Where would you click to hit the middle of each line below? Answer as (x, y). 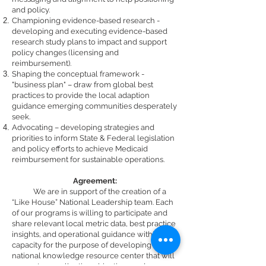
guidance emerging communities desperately (94, 106)
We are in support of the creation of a (100, 191)
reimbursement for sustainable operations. (88, 159)
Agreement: (95, 181)
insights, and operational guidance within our (93, 234)
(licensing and (93, 53)
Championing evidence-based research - (86, 20)
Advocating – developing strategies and (83, 127)
